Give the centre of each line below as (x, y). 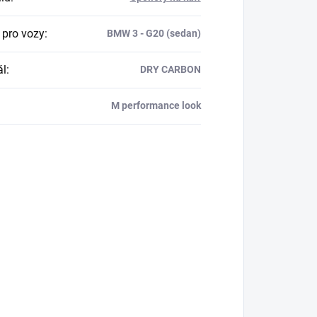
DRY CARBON (170, 70)
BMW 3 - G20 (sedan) (154, 34)
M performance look (156, 106)
